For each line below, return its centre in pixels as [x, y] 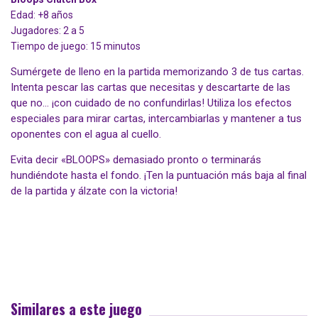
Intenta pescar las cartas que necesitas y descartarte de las [150, 88]
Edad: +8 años [42, 15]
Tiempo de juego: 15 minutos [76, 46]
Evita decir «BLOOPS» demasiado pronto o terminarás [136, 160]
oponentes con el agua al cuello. [86, 135]
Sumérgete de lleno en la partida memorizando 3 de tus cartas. [157, 72]
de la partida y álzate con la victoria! [94, 191]
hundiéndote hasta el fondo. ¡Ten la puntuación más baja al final [159, 176]
